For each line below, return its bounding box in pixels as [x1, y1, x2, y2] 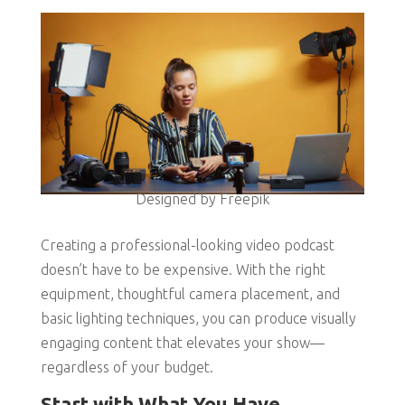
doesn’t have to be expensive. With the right [40, 261, 325, 278]
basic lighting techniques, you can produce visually [40, 310, 356, 327]
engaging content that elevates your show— [40, 334, 325, 352]
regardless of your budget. [40, 359, 213, 376]
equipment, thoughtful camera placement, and [40, 286, 340, 303]
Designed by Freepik [135, 191, 269, 208]
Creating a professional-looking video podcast [40, 237, 334, 254]
